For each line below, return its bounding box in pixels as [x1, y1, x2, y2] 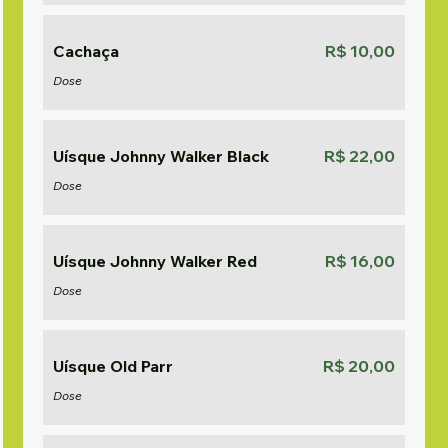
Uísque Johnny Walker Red [53, 251, 258, 271]
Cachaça [53, 41, 120, 61]
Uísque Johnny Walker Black [53, 146, 270, 166]
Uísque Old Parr [53, 356, 174, 376]
